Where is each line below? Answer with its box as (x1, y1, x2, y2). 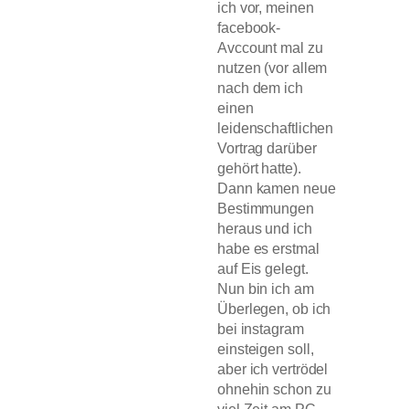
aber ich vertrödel (217, 361, 329, 378)
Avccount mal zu (217, 39, 323, 57)
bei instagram (217, 320, 304, 338)
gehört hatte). (217, 160, 301, 177)
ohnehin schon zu (217, 381, 331, 398)
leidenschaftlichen (217, 120, 334, 137)
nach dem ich (217, 79, 303, 97)
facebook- (217, 19, 281, 37)
